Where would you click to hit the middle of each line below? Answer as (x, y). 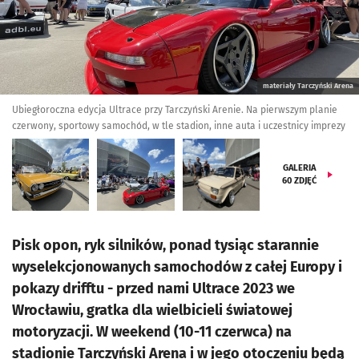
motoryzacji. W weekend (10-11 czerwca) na (152, 332)
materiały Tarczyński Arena (308, 86)
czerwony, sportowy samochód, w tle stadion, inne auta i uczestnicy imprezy (179, 126)
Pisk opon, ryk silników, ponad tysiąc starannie (165, 245)
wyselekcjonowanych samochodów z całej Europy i (177, 267)
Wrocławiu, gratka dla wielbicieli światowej (152, 310)
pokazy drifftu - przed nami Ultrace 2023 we (153, 288)
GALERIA (300, 168)
